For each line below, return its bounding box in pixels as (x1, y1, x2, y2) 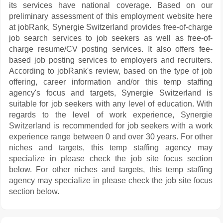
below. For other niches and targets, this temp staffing (9, 165, 213, 174)
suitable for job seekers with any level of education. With (9, 100, 213, 108)
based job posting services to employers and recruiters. (9, 56, 213, 64)
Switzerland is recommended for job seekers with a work (9, 121, 213, 130)
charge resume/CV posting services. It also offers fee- (9, 45, 213, 53)
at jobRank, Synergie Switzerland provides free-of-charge (9, 23, 213, 31)
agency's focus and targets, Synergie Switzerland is (9, 89, 213, 97)
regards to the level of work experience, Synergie (9, 111, 213, 119)
